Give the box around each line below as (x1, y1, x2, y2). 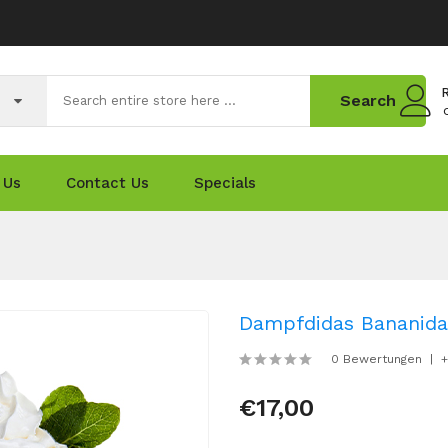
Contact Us (66, 174, 149, 192)
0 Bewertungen (331, 352, 422, 366)
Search (340, 90, 396, 110)
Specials (194, 174, 256, 192)
